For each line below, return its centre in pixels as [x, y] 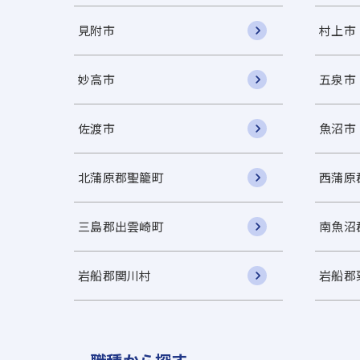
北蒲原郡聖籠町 [121, 177]
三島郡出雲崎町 [121, 226]
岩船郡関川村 [115, 275]
